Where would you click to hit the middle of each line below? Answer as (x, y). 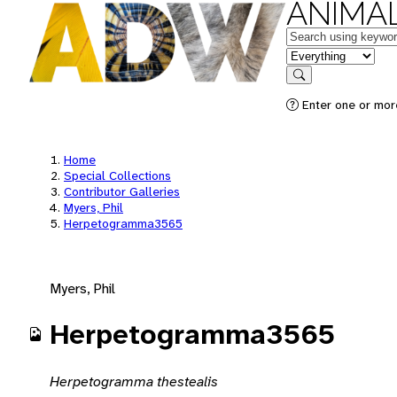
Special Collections (117, 175)
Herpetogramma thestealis (134, 381)
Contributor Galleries (122, 191)
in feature (315, 54)
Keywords (315, 35)
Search (316, 87)
